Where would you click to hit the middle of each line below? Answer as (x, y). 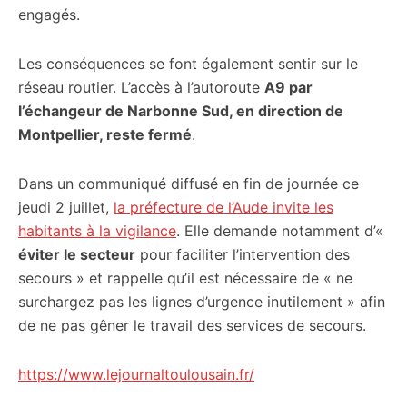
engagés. (49, 15)
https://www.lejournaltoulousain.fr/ (136, 374)
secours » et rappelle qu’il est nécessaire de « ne (185, 278)
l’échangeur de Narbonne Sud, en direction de (181, 111)
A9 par (288, 87)
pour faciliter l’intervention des (243, 254)
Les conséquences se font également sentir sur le (188, 64)
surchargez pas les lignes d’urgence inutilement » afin (202, 302)
